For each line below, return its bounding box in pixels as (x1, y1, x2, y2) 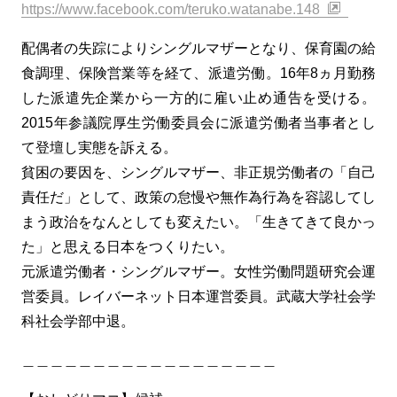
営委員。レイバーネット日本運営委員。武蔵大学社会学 (21, 289, 376, 304)
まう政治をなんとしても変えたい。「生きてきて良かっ (21, 214, 376, 230)
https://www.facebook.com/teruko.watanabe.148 (21, 2, 320, 17)
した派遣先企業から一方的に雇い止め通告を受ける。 (21, 90, 376, 105)
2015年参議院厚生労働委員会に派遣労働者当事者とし (21, 115, 376, 130)
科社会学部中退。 (21, 314, 135, 329)
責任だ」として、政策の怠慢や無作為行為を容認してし (21, 190, 376, 205)
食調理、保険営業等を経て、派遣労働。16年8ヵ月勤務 (21, 66, 376, 81)
